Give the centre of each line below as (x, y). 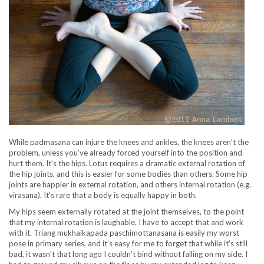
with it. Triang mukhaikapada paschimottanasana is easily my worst (124, 232)
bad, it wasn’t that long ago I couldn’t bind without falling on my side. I (128, 254)
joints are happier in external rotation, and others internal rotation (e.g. (130, 184)
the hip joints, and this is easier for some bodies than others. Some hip (128, 174)
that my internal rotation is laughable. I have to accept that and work (126, 222)
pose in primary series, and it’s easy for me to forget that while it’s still (128, 243)
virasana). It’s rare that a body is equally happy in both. (103, 195)
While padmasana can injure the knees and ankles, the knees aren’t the (129, 142)
